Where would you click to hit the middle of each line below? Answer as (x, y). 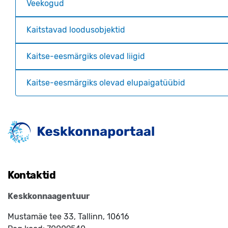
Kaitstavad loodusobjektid (76, 30)
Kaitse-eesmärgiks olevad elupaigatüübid (106, 83)
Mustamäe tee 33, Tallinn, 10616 (68, 217)
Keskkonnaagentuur (49, 196)
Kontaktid (32, 175)
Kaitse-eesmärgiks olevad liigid (86, 56)
